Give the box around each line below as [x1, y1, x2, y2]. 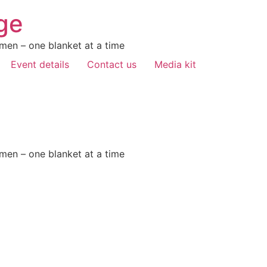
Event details [11, 58, 69, 70]
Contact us [87, 58, 136, 70]
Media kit [154, 58, 196, 70]
